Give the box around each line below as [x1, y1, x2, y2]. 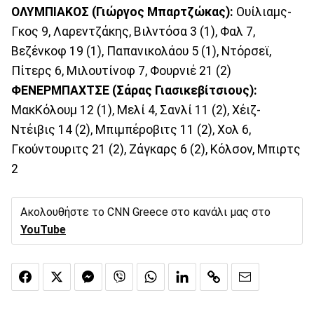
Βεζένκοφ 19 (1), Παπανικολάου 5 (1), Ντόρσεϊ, [11, 43, 271, 58]
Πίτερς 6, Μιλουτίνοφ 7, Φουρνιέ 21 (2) [11, 63, 231, 78]
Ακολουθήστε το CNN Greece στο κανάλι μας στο [20, 205, 271, 219]
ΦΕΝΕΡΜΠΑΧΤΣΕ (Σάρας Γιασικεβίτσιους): [11, 83, 257, 97]
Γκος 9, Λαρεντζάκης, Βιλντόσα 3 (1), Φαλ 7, [11, 24, 255, 39]
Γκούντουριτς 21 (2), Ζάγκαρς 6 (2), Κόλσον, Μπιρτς [11, 142, 301, 156]
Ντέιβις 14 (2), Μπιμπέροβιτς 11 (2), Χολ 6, [11, 122, 251, 137]
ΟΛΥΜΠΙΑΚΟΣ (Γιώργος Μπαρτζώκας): [11, 4, 233, 19]
